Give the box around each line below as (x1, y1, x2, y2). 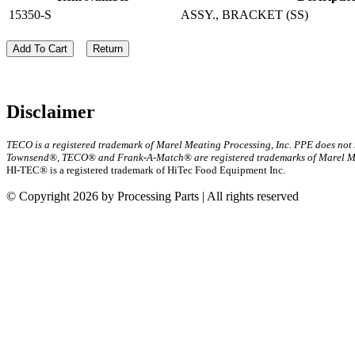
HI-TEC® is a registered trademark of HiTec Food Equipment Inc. (6, 163, 285, 176)
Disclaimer (6, 101, 95, 122)
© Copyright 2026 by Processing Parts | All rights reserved (6, 189, 299, 203)
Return (93, 42, 123, 55)
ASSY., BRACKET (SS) (181, 7, 308, 21)
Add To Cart (13, 42, 67, 55)
